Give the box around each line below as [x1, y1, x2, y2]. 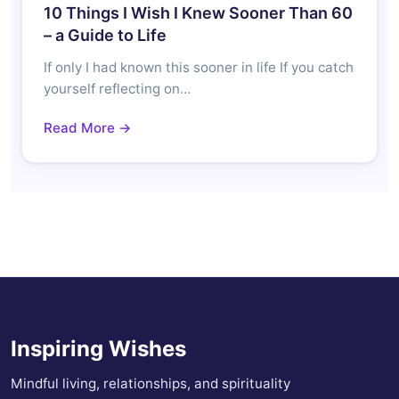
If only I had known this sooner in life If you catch [44, 59, 354, 77]
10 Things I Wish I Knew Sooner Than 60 [44, 4, 353, 23]
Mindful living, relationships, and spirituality [11, 375, 290, 393]
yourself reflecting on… [44, 80, 191, 98]
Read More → [44, 119, 132, 137]
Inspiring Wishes [11, 336, 186, 362]
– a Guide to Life [44, 26, 167, 45]
